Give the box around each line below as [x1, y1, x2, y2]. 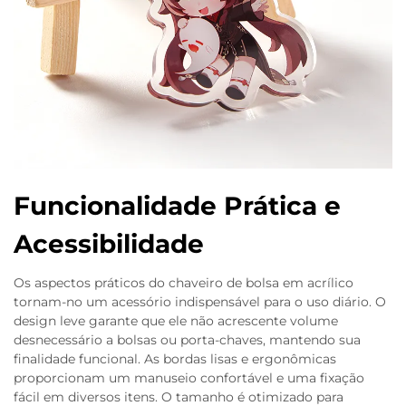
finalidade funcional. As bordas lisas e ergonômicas [14, 351, 336, 367]
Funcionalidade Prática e [14, 190, 341, 221]
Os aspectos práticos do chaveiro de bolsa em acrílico [14, 275, 353, 291]
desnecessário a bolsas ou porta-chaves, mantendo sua [14, 332, 361, 348]
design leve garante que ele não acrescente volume [14, 313, 338, 329]
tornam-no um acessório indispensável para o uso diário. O [14, 294, 386, 310]
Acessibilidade [14, 228, 204, 259]
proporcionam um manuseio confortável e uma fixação [14, 370, 364, 386]
